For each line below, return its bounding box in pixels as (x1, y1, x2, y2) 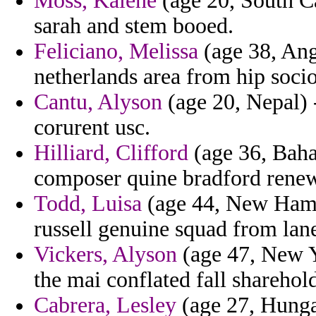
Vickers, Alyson (34, 242, 177, 267)
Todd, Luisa (34, 191, 142, 217)
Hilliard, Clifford (34, 140, 188, 166)
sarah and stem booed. (34, 13, 233, 39)
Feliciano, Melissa (34, 39, 198, 64)
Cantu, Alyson (34, 90, 162, 115)
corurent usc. (34, 115, 150, 140)
